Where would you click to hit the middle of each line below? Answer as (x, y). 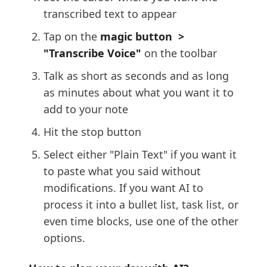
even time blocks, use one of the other (141, 221)
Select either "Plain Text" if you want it (140, 155)
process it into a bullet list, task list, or (141, 205)
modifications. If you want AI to (123, 188)
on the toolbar (181, 53)
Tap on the (72, 37)
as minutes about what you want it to (139, 93)
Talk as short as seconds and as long (136, 76)
